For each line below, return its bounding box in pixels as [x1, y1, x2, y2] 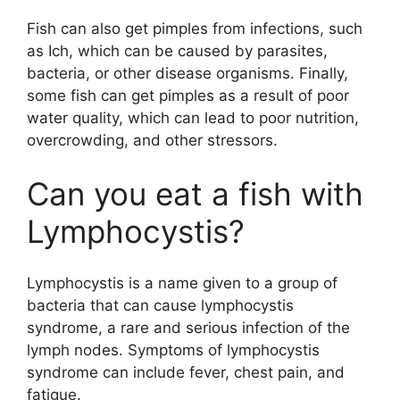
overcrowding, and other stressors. [27, 131, 278, 150]
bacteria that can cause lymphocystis [27, 296, 294, 315]
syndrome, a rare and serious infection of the [27, 319, 350, 337]
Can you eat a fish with [27, 174, 363, 212]
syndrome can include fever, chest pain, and [27, 363, 345, 382]
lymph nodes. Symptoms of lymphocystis [27, 341, 320, 360]
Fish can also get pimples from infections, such [27, 20, 362, 38]
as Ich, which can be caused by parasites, [27, 42, 328, 61]
